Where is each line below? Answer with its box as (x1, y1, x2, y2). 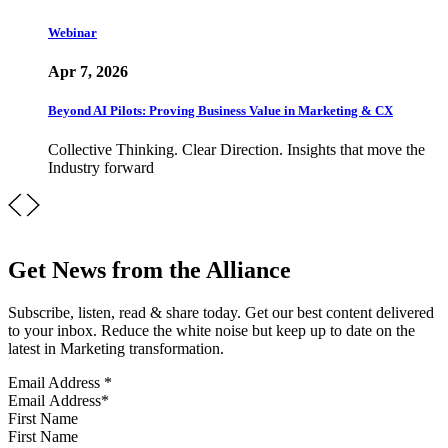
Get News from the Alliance (8, 257, 291, 284)
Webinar (48, 24, 97, 40)
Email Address (8, 374, 104, 392)
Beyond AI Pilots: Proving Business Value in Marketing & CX (48, 103, 393, 119)
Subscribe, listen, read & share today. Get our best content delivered (8, 304, 434, 322)
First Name (8, 410, 78, 428)
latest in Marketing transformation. (8, 340, 224, 358)
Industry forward (48, 159, 154, 177)
